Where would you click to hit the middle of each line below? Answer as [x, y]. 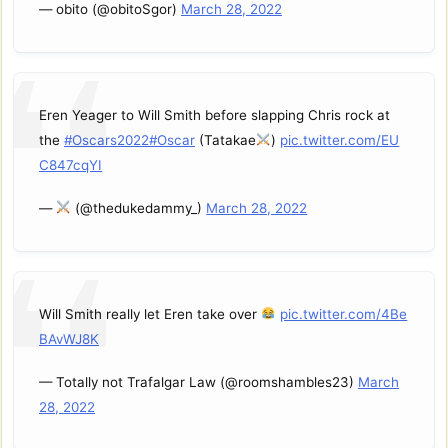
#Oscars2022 [106, 140]
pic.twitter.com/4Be [344, 314]
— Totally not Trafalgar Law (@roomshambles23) [198, 381]
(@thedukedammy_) [139, 207]
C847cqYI [70, 165]
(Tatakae [225, 140]
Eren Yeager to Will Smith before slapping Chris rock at [214, 115]
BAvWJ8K [69, 339]
